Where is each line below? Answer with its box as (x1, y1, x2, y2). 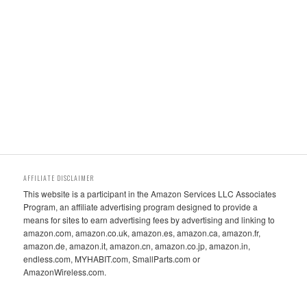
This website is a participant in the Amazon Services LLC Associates (23, 187, 277, 199)
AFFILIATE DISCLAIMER (23, 172, 95, 183)
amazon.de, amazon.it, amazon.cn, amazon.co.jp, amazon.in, (23, 239, 251, 251)
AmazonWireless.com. (23, 265, 107, 278)
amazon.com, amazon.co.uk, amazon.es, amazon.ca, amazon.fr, (23, 226, 261, 238)
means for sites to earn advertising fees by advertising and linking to (23, 213, 275, 225)
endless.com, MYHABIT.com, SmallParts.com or (23, 252, 201, 265)
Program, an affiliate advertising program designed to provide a (23, 200, 258, 212)
